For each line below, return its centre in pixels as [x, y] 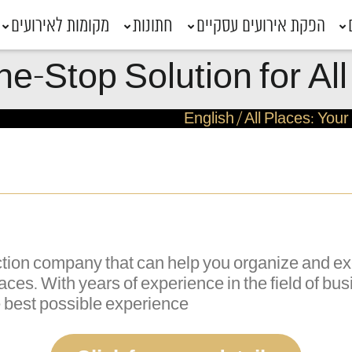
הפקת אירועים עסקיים [260, 26]
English [209, 119]
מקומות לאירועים [60, 26]
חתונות [152, 26]
